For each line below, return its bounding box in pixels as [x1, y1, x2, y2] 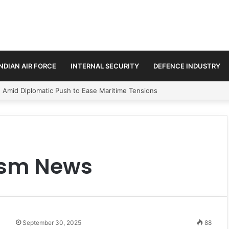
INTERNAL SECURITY [71, 61, 139, 70]
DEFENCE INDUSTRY [153, 61, 220, 70]
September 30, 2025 [22, 218, 81, 226]
